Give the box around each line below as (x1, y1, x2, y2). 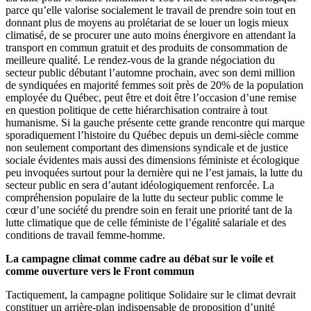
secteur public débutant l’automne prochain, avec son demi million (6, 66, 295, 78)
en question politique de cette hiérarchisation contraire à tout (6, 103, 267, 116)
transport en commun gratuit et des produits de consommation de (6, 41, 287, 53)
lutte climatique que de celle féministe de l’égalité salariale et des (6, 216, 286, 228)
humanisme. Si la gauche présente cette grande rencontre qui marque (6, 116, 305, 128)
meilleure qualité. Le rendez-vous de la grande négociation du (6, 53, 275, 66)
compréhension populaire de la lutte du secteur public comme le (6, 191, 283, 203)
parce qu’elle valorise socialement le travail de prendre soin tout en (6, 3, 296, 16)
